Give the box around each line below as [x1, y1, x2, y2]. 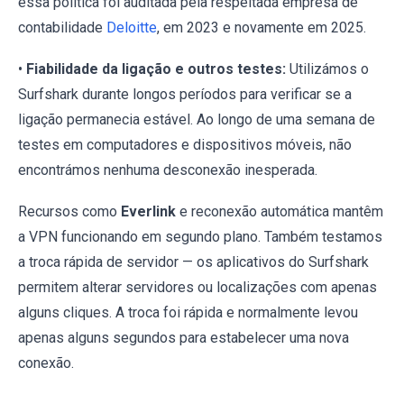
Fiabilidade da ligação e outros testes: [26, 60, 286, 78]
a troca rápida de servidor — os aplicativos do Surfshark [18, 253, 369, 271]
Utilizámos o [286, 60, 369, 78]
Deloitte [106, 19, 157, 37]
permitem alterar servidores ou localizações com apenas [18, 279, 377, 297]
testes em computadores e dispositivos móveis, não [18, 136, 352, 154]
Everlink [121, 203, 176, 221]
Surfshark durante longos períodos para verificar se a [18, 86, 352, 104]
